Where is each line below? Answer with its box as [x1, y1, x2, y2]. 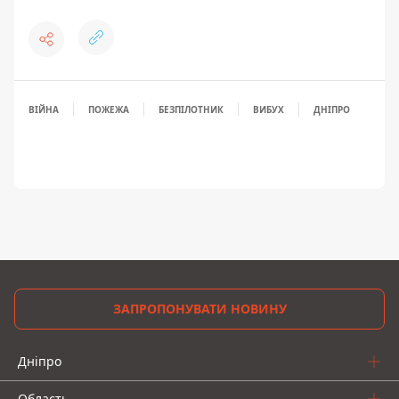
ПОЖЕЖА [88, 103, 129, 116]
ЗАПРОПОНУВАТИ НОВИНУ [112, 300, 287, 317]
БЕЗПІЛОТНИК [159, 103, 224, 116]
